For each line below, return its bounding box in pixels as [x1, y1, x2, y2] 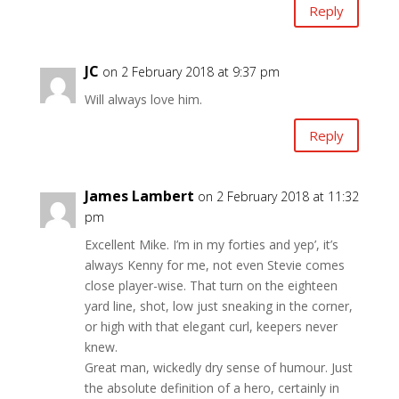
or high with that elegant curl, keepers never [84, 318, 338, 336]
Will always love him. [84, 91, 202, 109]
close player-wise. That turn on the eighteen [84, 277, 338, 295]
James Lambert [84, 186, 194, 207]
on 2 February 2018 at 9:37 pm [102, 63, 280, 81]
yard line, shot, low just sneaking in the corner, [84, 297, 353, 315]
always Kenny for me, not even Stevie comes [84, 256, 345, 274]
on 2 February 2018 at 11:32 [197, 188, 359, 206]
